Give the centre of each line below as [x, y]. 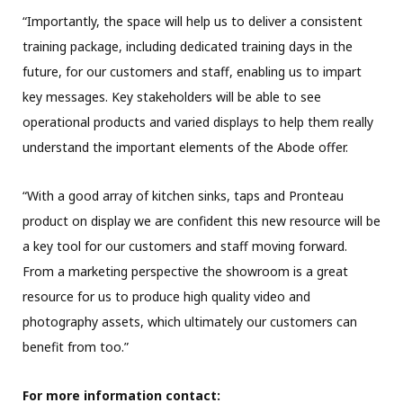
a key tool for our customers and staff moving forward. [185, 246]
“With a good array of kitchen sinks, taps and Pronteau [183, 195]
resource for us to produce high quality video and [166, 296]
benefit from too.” [76, 346]
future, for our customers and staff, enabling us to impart [192, 71]
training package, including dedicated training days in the [188, 46]
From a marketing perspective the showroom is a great [185, 271]
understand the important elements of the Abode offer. [185, 147]
